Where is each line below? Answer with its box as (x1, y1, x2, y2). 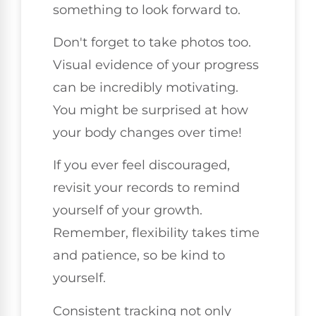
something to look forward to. (53, 1, 241, 18)
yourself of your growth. (53, 202, 202, 219)
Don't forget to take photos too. (53, 34, 251, 50)
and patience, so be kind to (53, 248, 225, 264)
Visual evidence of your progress (53, 56, 259, 73)
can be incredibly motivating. (53, 79, 238, 95)
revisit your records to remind (53, 180, 240, 196)
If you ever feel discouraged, (53, 157, 230, 174)
